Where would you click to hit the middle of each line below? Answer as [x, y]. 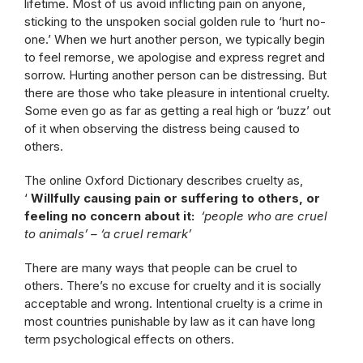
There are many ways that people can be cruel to [161, 268]
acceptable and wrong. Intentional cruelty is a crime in [173, 303]
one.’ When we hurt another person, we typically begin [175, 39]
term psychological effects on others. [129, 339]
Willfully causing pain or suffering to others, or [175, 198]
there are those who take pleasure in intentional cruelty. [177, 93]
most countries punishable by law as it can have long [170, 321]
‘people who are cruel [264, 216]
